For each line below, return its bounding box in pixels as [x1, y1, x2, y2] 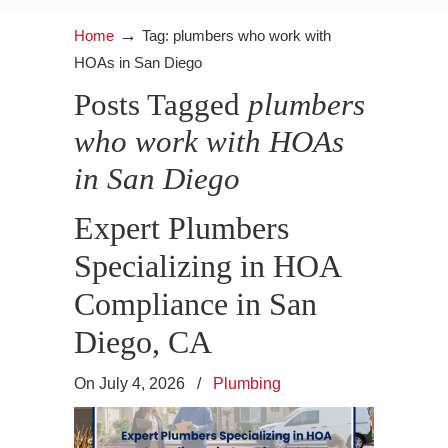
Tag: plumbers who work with [142, 27, 331, 44]
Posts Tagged [74, 87, 248, 122]
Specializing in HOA [74, 248, 340, 284]
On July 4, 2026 [74, 374, 189, 392]
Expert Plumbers [74, 210, 289, 246]
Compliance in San [74, 286, 317, 322]
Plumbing [213, 374, 281, 392]
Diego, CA [74, 324, 212, 360]
